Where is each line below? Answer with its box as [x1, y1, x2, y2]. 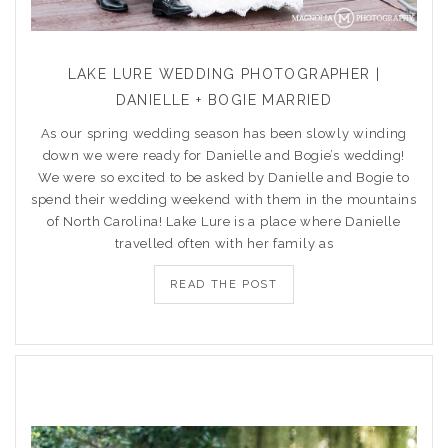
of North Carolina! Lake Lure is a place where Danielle [47, 214, 401, 229]
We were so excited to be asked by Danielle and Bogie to [38, 170, 410, 185]
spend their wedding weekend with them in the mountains [31, 192, 417, 207]
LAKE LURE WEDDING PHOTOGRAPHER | [67, 66, 381, 82]
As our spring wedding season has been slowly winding [40, 126, 408, 141]
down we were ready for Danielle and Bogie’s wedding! [42, 148, 406, 163]
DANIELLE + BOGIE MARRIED [115, 92, 333, 108]
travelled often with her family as [114, 236, 334, 251]
